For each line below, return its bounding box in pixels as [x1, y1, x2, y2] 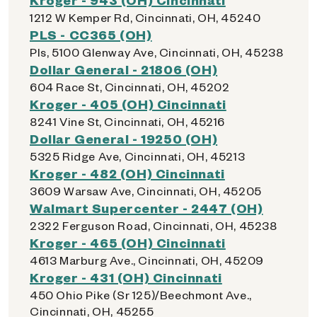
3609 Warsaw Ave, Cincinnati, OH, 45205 [30, 183, 262, 198]
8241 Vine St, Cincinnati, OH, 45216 [30, 114, 225, 129]
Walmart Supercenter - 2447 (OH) [30, 200, 263, 216]
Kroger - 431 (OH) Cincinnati [30, 269, 222, 285]
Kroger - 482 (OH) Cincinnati [30, 165, 225, 181]
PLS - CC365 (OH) [30, 26, 152, 42]
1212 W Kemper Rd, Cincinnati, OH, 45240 [30, 10, 261, 25]
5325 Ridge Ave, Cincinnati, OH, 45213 [30, 149, 246, 163]
